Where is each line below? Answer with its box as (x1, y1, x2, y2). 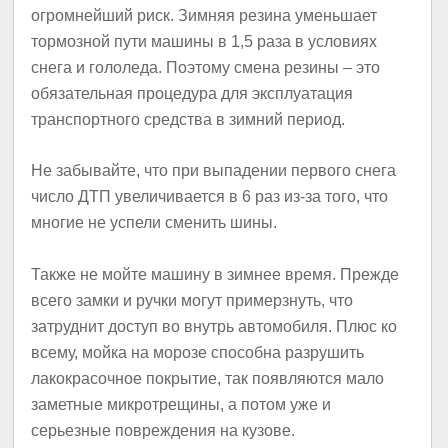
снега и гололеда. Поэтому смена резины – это (31, 58, 381, 76)
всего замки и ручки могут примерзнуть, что (31, 291, 354, 309)
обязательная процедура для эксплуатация (31, 84, 354, 102)
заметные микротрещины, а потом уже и (31, 395, 332, 413)
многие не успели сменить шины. (31, 214, 278, 232)
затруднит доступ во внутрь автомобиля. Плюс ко (31, 317, 398, 335)
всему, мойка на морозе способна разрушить (31, 343, 365, 361)
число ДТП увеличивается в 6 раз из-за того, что (31, 188, 389, 206)
